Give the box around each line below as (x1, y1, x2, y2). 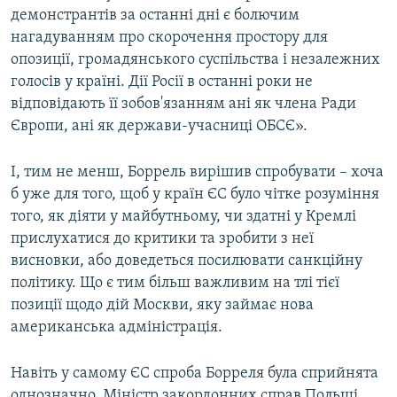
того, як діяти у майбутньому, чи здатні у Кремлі (11, 208, 356, 226)
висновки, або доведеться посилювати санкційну (11, 253, 362, 270)
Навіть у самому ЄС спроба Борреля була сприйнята (11, 365, 378, 383)
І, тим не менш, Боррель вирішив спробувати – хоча (11, 164, 384, 182)
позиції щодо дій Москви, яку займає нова (11, 297, 314, 315)
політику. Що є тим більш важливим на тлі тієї (11, 275, 339, 292)
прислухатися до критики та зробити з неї (11, 230, 314, 248)
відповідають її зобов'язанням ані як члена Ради (11, 96, 356, 113)
